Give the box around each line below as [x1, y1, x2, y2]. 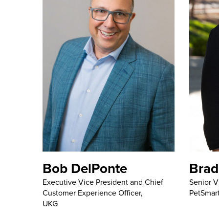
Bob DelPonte [43, 158, 127, 178]
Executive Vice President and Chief [43, 176, 163, 188]
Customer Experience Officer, [43, 187, 143, 198]
